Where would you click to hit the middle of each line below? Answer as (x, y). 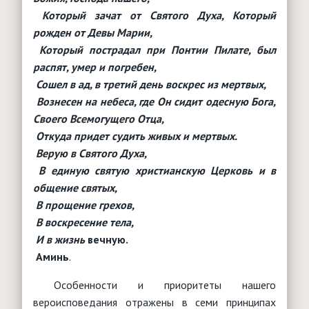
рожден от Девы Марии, (93, 32)
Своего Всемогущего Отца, (99, 118)
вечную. (107, 239)
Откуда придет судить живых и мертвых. (135, 136)
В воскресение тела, (83, 222)
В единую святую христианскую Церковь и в (154, 170)
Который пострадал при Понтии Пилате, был (154, 49)
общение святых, (75, 187)
